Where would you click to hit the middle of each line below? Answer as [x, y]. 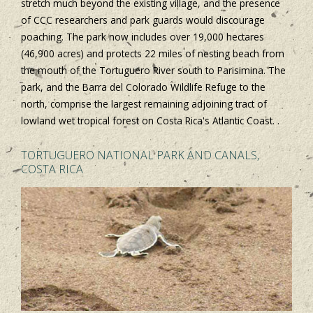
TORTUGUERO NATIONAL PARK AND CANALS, [140, 155]
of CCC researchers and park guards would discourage [143, 20]
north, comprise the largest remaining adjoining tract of [144, 104]
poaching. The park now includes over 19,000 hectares [143, 37]
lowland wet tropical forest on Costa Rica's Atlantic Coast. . [150, 121]
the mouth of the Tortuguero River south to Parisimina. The [153, 71]
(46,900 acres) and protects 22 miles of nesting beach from [153, 54]
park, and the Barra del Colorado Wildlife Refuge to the [143, 87]
